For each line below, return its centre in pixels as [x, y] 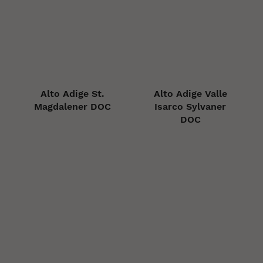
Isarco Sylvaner [190, 107]
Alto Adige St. [73, 94]
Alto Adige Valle [190, 94]
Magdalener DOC [73, 107]
